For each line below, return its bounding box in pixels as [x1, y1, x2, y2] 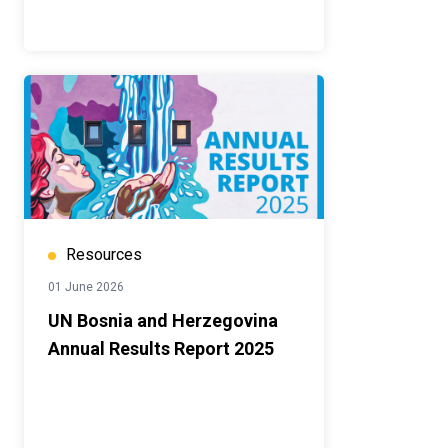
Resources [66, 245, 142, 265]
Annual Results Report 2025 [48, 338, 274, 360]
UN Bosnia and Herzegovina [48, 310, 278, 332]
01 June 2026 [48, 280, 124, 295]
